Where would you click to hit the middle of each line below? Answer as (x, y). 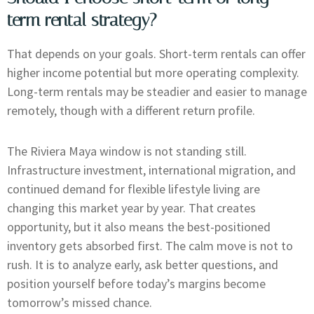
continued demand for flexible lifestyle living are (134, 189)
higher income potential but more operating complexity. (153, 72)
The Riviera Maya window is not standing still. (127, 151)
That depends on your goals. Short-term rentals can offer (156, 53)
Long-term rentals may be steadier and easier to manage (157, 91)
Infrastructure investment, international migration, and (151, 170)
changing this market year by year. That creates (131, 208)
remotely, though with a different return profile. (131, 110)
